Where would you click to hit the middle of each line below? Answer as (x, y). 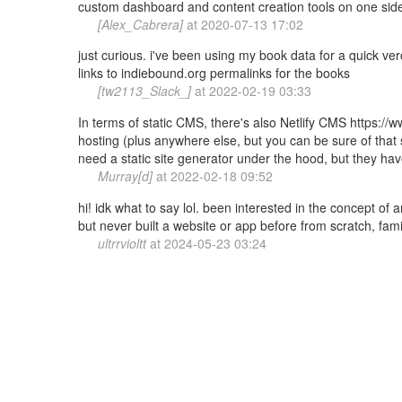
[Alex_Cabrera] (142, 24)
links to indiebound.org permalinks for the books (214, 73)
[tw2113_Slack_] (146, 91)
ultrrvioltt (124, 243)
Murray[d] (127, 176)
